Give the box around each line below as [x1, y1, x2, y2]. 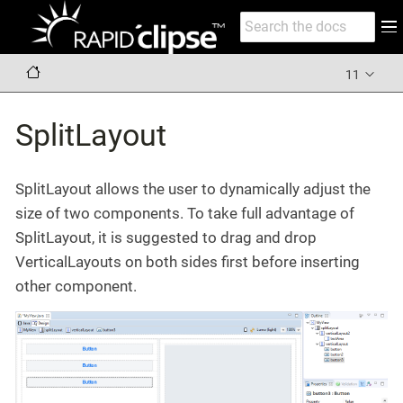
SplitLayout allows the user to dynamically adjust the [15, 180, 371, 198]
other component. [15, 277, 137, 295]
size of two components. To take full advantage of [15, 204, 354, 222]
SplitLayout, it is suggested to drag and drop [15, 228, 317, 246]
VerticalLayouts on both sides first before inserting [15, 253, 360, 271]
